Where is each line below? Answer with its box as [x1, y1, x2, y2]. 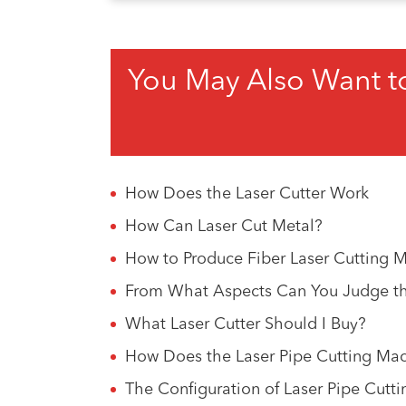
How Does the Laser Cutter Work [125, 186, 369, 202]
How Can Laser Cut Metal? [125, 218, 323, 235]
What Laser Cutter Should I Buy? [125, 316, 366, 333]
